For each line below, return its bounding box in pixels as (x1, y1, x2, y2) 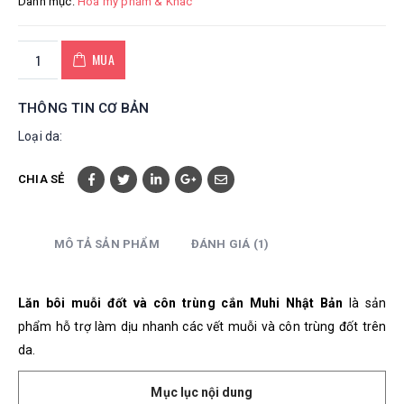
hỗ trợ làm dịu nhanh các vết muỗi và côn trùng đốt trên (55, 318, 386, 334)
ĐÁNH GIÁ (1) (190, 236, 270, 251)
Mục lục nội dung (151, 384, 253, 399)
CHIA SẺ (18, 171, 65, 186)
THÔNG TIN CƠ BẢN (18, 99, 150, 116)
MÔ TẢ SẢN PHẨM (54, 236, 160, 251)
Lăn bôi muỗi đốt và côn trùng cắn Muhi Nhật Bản (18, 295, 349, 310)
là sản (348, 295, 386, 310)
